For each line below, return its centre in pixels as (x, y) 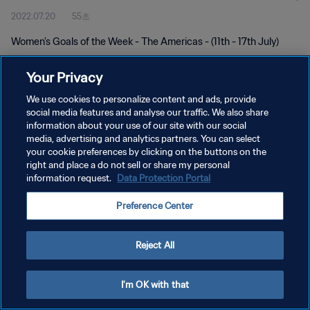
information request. (70, 178)
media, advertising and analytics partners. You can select (144, 139)
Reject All (155, 245)
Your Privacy (65, 77)
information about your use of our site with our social (137, 126)
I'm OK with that (155, 285)
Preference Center (155, 206)
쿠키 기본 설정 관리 (47, 177)
